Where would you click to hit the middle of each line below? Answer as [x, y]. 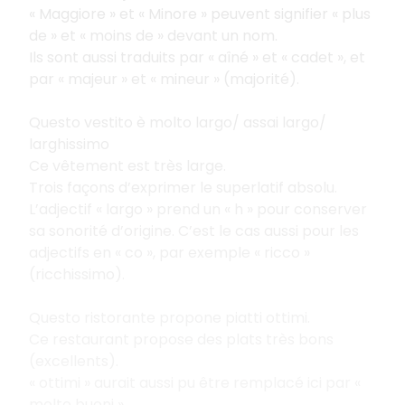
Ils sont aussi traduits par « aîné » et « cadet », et [197, 57]
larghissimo [69, 144]
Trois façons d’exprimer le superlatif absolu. [183, 187]
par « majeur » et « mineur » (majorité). [164, 79]
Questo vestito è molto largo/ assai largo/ [178, 122]
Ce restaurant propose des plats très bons [181, 339]
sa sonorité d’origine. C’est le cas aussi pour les [194, 231]
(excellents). [74, 361]
